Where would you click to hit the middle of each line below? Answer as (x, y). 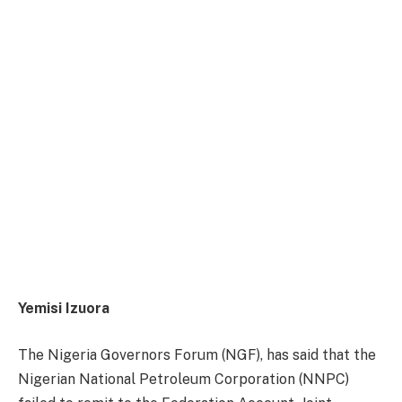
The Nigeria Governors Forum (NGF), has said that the (197, 354)
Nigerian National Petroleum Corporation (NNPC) (184, 379)
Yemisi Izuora (66, 309)
